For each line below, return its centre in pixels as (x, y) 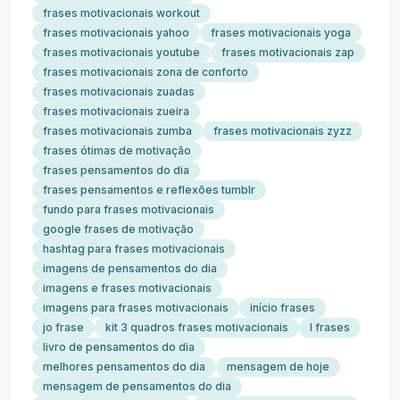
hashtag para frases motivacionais (134, 249)
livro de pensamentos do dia (119, 347)
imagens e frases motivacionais (127, 288)
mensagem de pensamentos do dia (137, 386)
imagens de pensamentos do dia (130, 268)
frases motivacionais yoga (281, 33)
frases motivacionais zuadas (119, 92)
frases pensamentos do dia (116, 170)
